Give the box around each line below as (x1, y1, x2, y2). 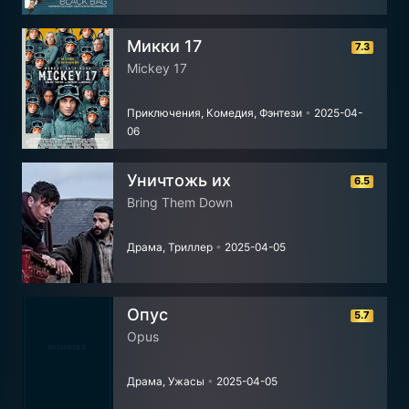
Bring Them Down (127, 194, 233, 210)
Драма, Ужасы (127, 374, 207, 388)
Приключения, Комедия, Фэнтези (127, 106, 305, 120)
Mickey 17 (127, 60, 187, 76)
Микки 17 (127, 37, 202, 56)
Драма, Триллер (127, 240, 215, 254)
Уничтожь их (127, 171, 231, 190)
